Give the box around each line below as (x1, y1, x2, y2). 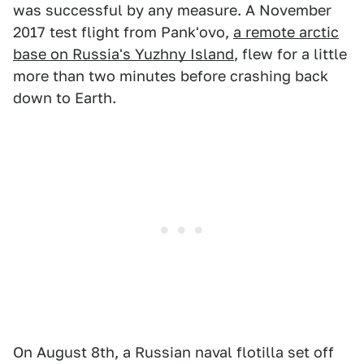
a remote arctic (233, 24, 339, 41)
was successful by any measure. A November (13, 2, 331, 19)
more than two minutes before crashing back (13, 67, 328, 84)
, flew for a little (234, 45, 347, 63)
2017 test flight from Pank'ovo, (13, 24, 233, 41)
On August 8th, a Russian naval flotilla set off (13, 344, 334, 361)
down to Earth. (13, 89, 116, 106)
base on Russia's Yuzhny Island (13, 45, 234, 63)
